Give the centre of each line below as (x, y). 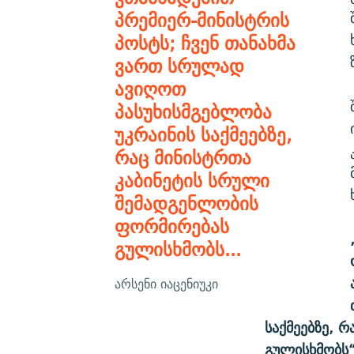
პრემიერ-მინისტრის (201, 20)
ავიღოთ (150, 88)
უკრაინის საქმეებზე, (203, 134)
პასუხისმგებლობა (193, 111)
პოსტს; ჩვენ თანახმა (205, 43)
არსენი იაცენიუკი (166, 284)
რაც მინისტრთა (183, 157)
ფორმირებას (171, 226)
